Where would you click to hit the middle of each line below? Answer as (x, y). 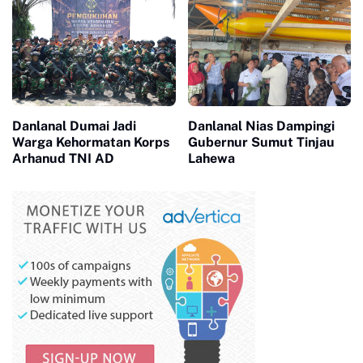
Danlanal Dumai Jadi (74, 126)
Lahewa (211, 158)
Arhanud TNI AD (63, 158)
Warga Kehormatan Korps (91, 142)
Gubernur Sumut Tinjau (261, 142)
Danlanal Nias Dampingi (261, 126)
